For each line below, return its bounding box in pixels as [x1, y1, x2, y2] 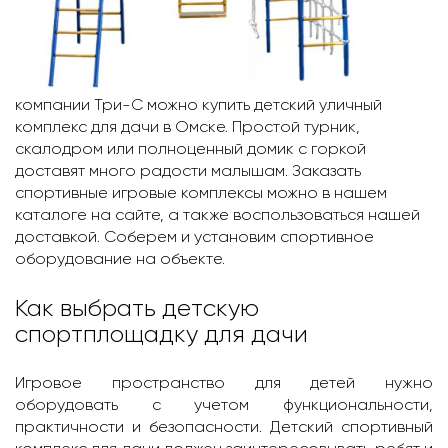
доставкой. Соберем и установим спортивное [15, 227, 374, 246]
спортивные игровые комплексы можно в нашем [15, 183, 387, 202]
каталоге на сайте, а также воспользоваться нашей [15, 205, 420, 224]
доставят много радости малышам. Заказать [15, 161, 361, 180]
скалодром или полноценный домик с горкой [15, 139, 366, 158]
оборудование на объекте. [15, 249, 225, 268]
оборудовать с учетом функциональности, [15, 395, 433, 414]
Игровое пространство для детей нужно [15, 373, 433, 392]
